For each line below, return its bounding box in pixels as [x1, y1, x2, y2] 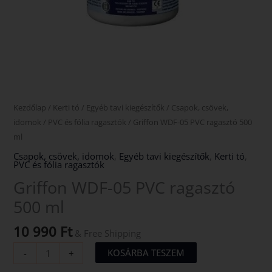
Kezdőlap [13, 101, 47, 113]
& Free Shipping [75, 227, 141, 240]
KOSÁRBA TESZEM [107, 246, 185, 259]
